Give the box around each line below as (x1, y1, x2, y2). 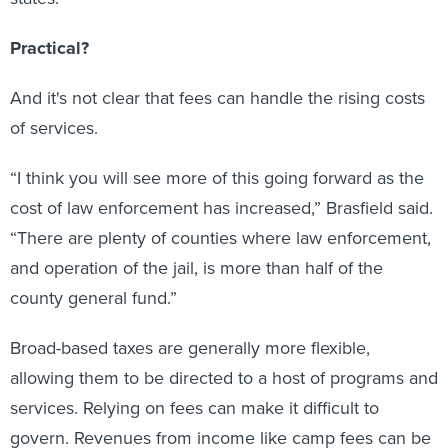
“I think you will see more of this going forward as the (10, 165, 424, 191)
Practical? (10, 35, 89, 62)
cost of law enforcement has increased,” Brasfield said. (10, 195, 433, 221)
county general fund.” (10, 285, 177, 311)
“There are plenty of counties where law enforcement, (10, 225, 431, 251)
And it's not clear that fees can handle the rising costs (10, 85, 425, 111)
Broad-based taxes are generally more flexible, (10, 335, 370, 361)
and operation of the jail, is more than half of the (10, 255, 383, 281)
